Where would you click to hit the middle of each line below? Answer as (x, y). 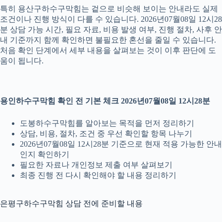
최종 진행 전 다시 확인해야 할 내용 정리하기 (98, 175)
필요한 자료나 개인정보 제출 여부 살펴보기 (96, 165)
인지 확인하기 (45, 154)
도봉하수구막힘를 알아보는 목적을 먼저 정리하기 (107, 123)
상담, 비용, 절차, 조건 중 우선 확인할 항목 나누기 (106, 133)
